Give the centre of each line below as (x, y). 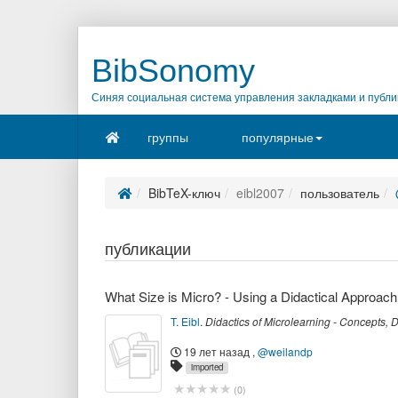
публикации (152, 248)
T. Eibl (185, 321)
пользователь (340, 193)
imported (207, 367)
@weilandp (285, 351)
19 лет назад (217, 351)
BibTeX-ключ (184, 193)
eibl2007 (260, 193)
